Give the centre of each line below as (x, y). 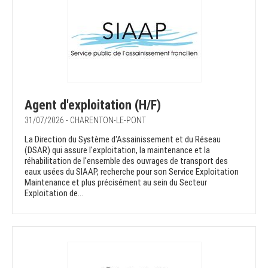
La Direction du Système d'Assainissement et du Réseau (123, 140)
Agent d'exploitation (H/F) (93, 105)
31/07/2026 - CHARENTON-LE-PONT (85, 121)
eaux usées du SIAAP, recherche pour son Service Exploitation (132, 172)
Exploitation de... (54, 194)
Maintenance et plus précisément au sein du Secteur (116, 183)
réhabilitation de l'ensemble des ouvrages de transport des (126, 161)
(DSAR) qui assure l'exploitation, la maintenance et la (117, 150)
